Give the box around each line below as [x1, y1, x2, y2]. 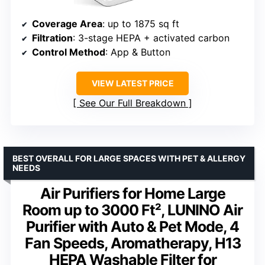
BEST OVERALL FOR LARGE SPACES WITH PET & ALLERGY [12, 153, 245, 164]
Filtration [32, 32, 73, 44]
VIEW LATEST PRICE [91, 78, 174, 89]
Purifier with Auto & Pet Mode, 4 [26, 218, 239, 236]
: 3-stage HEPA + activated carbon [73, 32, 230, 44]
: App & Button [105, 46, 170, 59]
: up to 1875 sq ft [102, 18, 179, 30]
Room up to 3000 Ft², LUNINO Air [22, 201, 243, 219]
